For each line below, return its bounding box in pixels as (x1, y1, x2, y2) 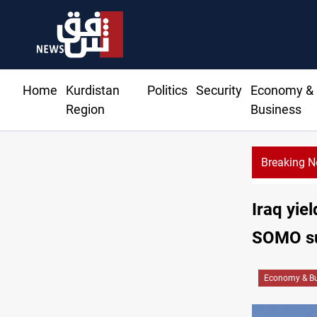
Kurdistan (66, 83, 120, 98)
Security (195, 83, 242, 98)
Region (66, 102, 105, 117)
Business (250, 102, 301, 117)
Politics (146, 83, 188, 98)
